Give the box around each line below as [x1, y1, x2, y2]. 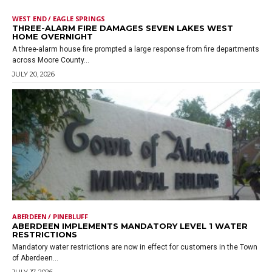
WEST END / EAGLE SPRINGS [12, 13, 106, 23]
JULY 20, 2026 [12, 69, 55, 78]
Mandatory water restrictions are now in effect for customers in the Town [12, 243, 257, 252]
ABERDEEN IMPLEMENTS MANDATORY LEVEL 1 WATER [12, 221, 248, 231]
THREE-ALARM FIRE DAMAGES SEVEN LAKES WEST [12, 22, 233, 33]
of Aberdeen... [12, 254, 58, 263]
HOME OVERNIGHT [12, 31, 93, 41]
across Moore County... [12, 55, 89, 64]
